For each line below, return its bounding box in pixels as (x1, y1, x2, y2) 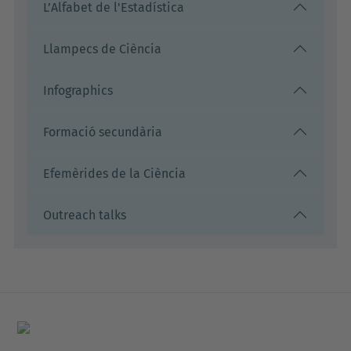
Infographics (43, 82, 113, 98)
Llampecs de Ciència (43, 41, 161, 56)
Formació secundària (43, 124, 162, 139)
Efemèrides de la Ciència (43, 165, 186, 181)
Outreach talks (43, 207, 126, 223)
